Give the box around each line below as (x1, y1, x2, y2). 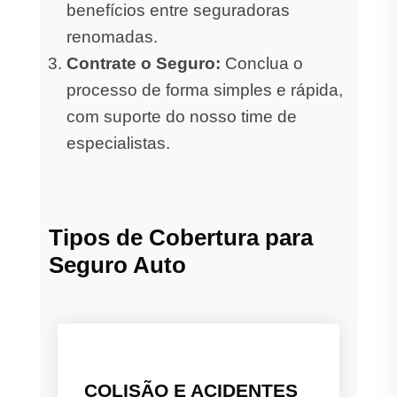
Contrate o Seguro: (66, 53, 221, 73)
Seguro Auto (49, 251, 186, 278)
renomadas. (66, 27, 158, 46)
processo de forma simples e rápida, (66, 80, 343, 99)
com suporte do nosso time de (66, 106, 297, 126)
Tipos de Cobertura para (49, 223, 313, 251)
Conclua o (221, 53, 303, 73)
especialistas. (66, 133, 170, 152)
